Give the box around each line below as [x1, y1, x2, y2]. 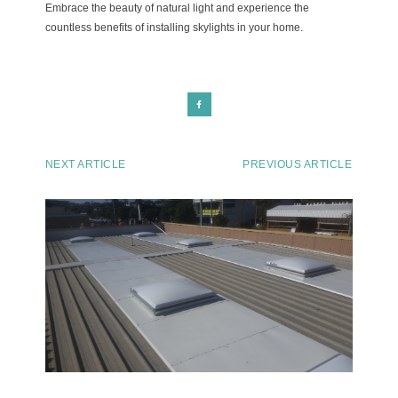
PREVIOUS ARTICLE [243, 158, 353, 171]
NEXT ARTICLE [44, 158, 126, 171]
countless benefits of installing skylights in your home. [44, 21, 303, 35]
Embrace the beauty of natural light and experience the [44, 2, 309, 15]
